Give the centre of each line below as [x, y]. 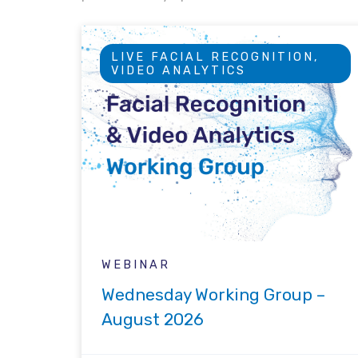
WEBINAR [136, 265]
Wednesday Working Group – [213, 295]
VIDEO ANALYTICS [179, 70]
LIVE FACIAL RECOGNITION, [215, 57]
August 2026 [153, 320]
